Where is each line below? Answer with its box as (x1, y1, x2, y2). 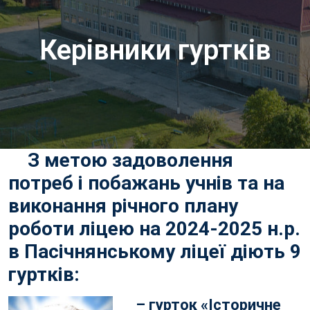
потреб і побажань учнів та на (8, 172, 284, 194)
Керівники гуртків (39, 33, 271, 66)
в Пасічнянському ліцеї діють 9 (8, 240, 301, 263)
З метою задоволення (8, 149, 233, 172)
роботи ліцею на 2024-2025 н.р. (8, 217, 300, 240)
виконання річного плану (8, 194, 238, 217)
